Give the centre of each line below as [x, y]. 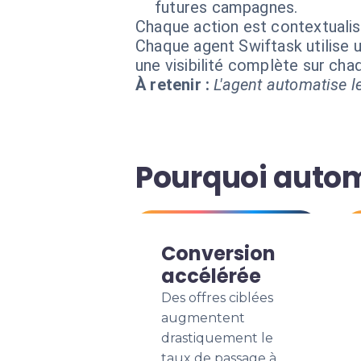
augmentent [203, 318]
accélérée [211, 276]
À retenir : [173, 85]
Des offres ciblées [217, 298]
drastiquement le [217, 338]
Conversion [218, 253]
